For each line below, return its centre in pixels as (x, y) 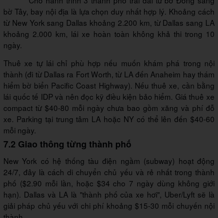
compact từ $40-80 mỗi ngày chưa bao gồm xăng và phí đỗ (109, 108)
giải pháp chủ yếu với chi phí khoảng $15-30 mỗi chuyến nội (109, 206)
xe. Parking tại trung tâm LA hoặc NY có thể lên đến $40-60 (109, 119)
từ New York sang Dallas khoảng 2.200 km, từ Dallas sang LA (109, 23)
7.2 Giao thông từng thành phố (67, 144)
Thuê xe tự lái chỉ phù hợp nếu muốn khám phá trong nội (109, 63)
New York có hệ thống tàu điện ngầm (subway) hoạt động (109, 161)
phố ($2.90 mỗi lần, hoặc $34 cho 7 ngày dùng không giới (109, 183)
